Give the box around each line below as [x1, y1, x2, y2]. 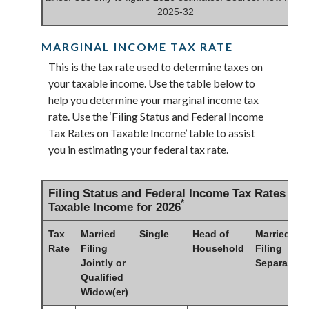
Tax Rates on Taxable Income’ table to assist [48, 126, 255, 140]
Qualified [81, 271, 123, 283]
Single [139, 228, 169, 239]
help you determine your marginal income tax [48, 93, 259, 107]
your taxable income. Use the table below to [48, 77, 255, 90]
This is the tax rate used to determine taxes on [48, 60, 263, 74]
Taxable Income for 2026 [48, 200, 181, 214]
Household [192, 242, 244, 254]
